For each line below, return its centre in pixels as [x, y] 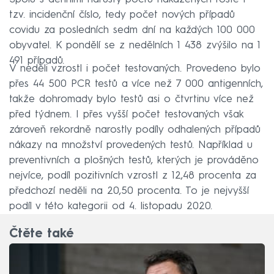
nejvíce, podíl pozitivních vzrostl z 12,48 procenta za [133, 176]
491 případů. [37, 61]
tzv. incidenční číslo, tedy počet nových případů [122, 15]
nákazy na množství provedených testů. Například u [131, 145]
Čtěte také [41, 234]
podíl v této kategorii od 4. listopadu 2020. [111, 206]
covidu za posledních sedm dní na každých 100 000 [132, 30]
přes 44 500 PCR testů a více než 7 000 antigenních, [136, 84]
